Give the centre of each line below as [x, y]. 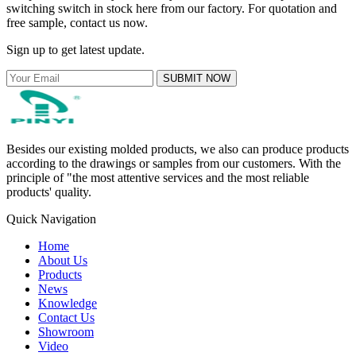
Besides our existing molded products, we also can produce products [178, 149]
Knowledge [68, 303]
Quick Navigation [51, 219]
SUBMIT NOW [197, 78]
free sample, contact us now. [77, 22]
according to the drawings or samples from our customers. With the [174, 163]
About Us [63, 260]
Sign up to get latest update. [75, 49]
